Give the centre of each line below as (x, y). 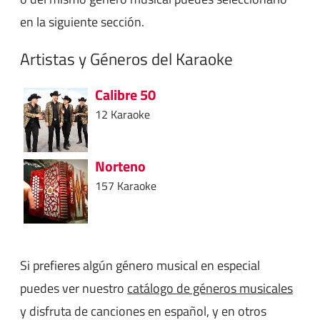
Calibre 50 (125, 95)
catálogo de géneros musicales (210, 288)
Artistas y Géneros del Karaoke (126, 59)
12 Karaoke (122, 114)
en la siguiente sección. (82, 22)
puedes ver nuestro (74, 288)
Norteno (120, 166)
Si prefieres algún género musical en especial (140, 265)
